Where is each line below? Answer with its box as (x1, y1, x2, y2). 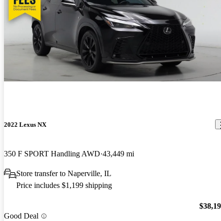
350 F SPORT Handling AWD (4, 149, 100, 158)
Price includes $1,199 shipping (16, 181, 112, 189)
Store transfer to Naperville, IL (16, 169, 111, 178)
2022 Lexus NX (4, 120, 46, 128)
